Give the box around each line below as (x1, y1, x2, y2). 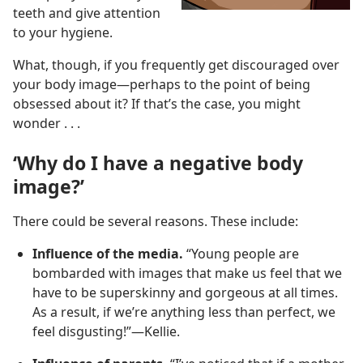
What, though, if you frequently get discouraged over (13, 55, 340, 74)
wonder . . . (13, 113, 80, 132)
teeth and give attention (13, 3, 160, 22)
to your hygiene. (13, 23, 113, 41)
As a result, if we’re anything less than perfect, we (32, 302, 335, 321)
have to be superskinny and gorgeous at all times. (32, 283, 338, 301)
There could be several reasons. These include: (13, 211, 298, 230)
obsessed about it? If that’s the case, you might (13, 94, 301, 113)
